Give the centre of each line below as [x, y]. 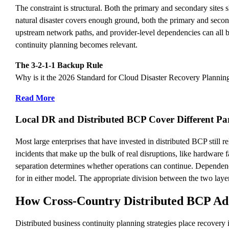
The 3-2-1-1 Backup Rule [59, 65]
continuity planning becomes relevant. [76, 44]
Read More [35, 98]
